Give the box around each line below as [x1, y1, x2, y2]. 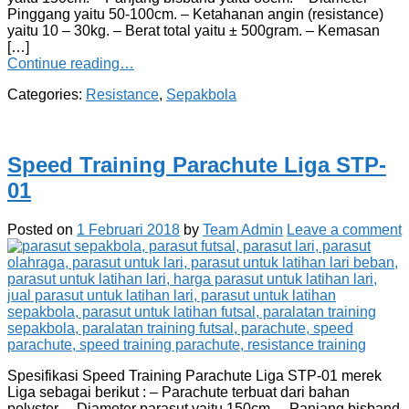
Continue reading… [7, 55, 134, 71]
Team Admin [203, 221, 283, 237]
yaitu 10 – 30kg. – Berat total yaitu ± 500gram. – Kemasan [7, 22, 380, 38]
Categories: [7, 86, 86, 102]
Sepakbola [166, 86, 236, 102]
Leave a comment [287, 221, 402, 237]
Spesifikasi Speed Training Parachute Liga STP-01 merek [7, 367, 382, 383]
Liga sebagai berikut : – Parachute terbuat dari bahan [7, 383, 350, 400]
